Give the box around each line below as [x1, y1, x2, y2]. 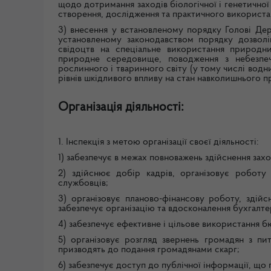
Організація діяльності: [58, 100, 184, 114]
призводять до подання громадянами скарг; [58, 245, 240, 255]
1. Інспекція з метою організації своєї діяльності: [58, 137, 259, 148]
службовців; [58, 178, 108, 189]
